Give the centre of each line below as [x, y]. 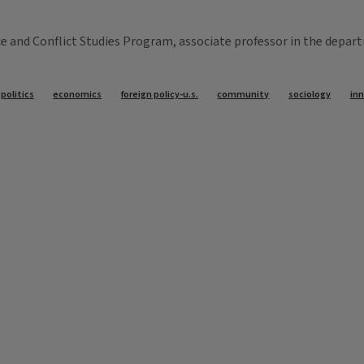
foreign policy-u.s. [159, 95]
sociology [309, 95]
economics [78, 95]
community [243, 95]
